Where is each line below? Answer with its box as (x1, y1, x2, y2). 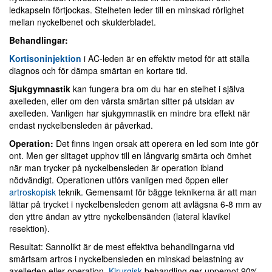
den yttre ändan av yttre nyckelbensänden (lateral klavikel (9, 210, 230, 222)
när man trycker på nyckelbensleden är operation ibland (9, 161, 223, 174)
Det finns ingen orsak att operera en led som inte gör (53, 137, 259, 149)
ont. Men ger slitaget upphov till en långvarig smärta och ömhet (9, 149, 251, 161)
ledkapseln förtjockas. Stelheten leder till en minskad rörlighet (9, 4, 244, 16)
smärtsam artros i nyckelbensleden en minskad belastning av (9, 253, 243, 265)
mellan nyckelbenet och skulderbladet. (9, 16, 156, 28)
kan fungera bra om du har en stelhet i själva (70, 83, 245, 95)
